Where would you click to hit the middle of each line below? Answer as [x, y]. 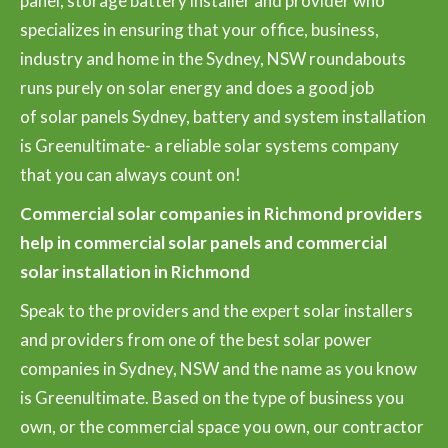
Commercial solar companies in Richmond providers [221, 213]
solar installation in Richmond [135, 271]
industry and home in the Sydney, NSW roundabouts [213, 58]
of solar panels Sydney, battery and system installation [223, 116]
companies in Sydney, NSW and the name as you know [218, 368]
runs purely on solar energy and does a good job [197, 87]
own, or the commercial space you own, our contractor [222, 426]
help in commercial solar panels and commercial [203, 242]
